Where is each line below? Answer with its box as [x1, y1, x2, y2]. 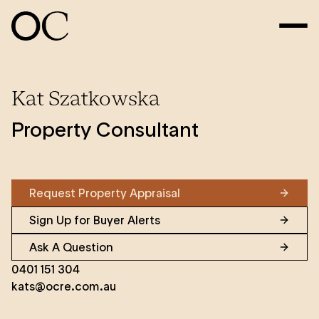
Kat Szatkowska [11, 91, 160, 109]
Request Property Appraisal [29, 186, 180, 200]
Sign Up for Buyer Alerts [29, 213, 160, 227]
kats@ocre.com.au [11, 279, 116, 293]
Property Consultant [11, 117, 199, 142]
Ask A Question [29, 240, 113, 254]
